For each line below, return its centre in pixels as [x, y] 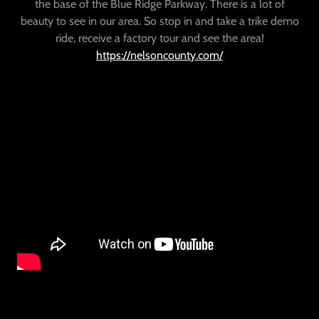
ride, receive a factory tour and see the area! [159, 38]
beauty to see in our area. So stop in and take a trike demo [159, 21]
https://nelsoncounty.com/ [159, 55]
